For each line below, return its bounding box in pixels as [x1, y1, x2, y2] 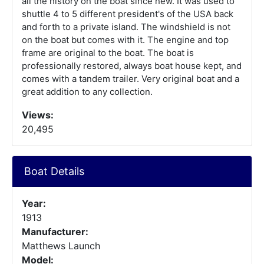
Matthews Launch [22, 240, 100, 252]
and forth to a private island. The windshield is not [22, 21, 230, 32]
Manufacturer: [22, 226, 88, 237]
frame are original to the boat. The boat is [22, 47, 194, 58]
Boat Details [24, 165, 84, 177]
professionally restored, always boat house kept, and [22, 60, 242, 71]
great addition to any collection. [22, 86, 153, 97]
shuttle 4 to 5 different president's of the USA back [22, 8, 233, 19]
